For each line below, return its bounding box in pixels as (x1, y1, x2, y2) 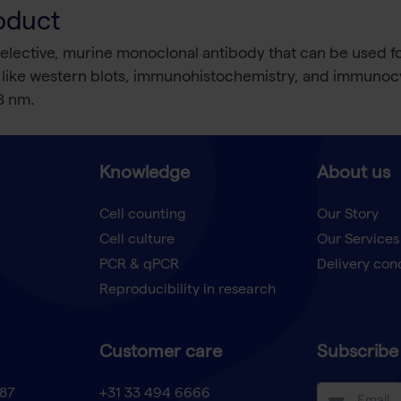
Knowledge (98, 166, 190, 184)
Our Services (316, 234, 399, 249)
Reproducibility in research (98, 284, 276, 299)
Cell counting (98, 209, 186, 224)
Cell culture (98, 234, 175, 249)
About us (316, 166, 390, 184)
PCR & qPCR (98, 259, 179, 274)
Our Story (316, 209, 379, 224)
